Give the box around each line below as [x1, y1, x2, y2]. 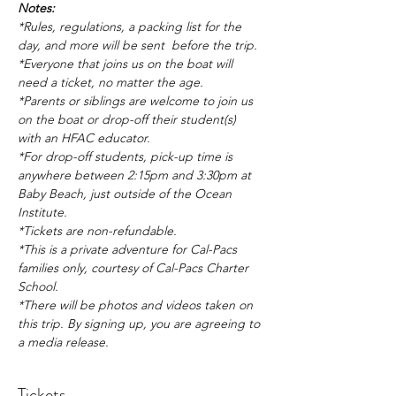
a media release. [18, 334, 109, 350]
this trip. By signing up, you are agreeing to [18, 316, 263, 331]
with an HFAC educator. [18, 130, 150, 146]
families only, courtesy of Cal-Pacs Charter [18, 260, 252, 276]
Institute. [18, 204, 67, 220]
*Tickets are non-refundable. [18, 223, 177, 239]
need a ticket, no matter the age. [18, 74, 203, 90]
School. [18, 278, 58, 294]
